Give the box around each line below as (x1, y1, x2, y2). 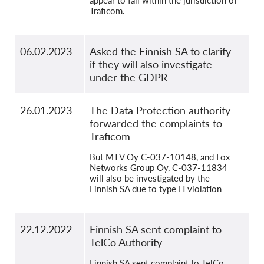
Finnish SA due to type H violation (90, 183, 222, 194)
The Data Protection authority (90, 104, 230, 117)
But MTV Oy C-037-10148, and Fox (90, 151, 230, 163)
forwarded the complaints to (90, 117, 222, 130)
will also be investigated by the (90, 173, 210, 184)
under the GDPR (90, 71, 167, 84)
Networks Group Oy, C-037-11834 (90, 162, 227, 173)
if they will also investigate (90, 58, 212, 71)
